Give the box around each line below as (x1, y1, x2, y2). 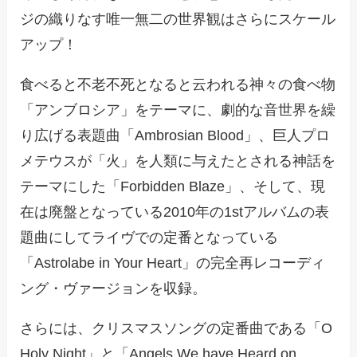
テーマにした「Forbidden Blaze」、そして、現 (20, 178, 326, 195)
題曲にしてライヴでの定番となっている (20, 229, 279, 246)
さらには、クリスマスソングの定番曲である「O (20, 320, 333, 337)
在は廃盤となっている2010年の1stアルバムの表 (20, 204, 330, 221)
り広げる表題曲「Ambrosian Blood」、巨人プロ (20, 127, 331, 144)
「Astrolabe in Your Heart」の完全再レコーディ (20, 255, 326, 272)
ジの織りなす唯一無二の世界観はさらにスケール (20, 11, 336, 28)
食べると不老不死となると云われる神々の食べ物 (20, 76, 336, 93)
